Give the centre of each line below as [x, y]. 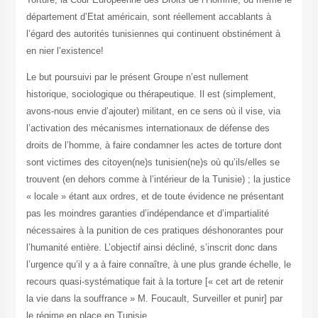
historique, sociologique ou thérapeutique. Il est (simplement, [151, 94]
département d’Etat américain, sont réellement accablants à [148, 17]
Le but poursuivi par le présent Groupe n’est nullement [137, 77]
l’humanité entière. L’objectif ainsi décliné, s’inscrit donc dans [152, 248]
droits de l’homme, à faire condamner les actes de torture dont [154, 146]
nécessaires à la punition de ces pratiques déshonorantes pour [154, 231]
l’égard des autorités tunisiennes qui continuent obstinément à [153, 34]
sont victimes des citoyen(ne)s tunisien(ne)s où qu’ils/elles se [153, 163]
